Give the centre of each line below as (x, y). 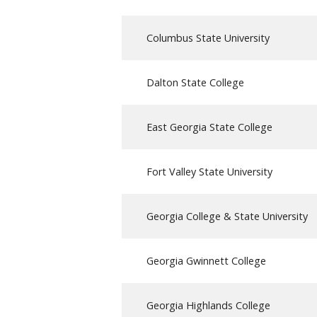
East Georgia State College (209, 127)
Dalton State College (195, 82)
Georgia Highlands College (208, 305)
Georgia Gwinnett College (206, 260)
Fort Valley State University (209, 171)
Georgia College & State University (227, 216)
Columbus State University (208, 38)
